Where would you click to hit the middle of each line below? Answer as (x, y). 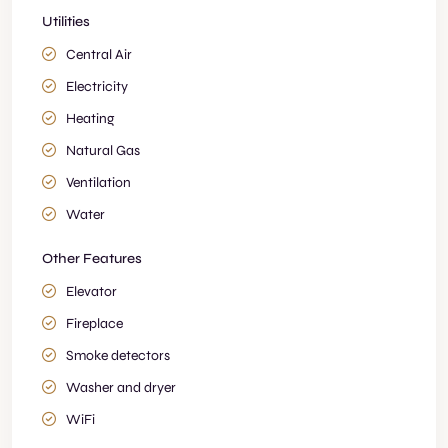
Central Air (99, 54)
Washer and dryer (121, 387)
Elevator (91, 291)
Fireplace (94, 323)
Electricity (97, 86)
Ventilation (98, 182)
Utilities (66, 21)
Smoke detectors (118, 355)
